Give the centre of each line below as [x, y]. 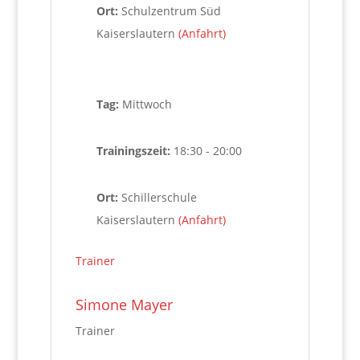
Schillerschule [159, 197]
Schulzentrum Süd [171, 11]
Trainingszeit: [135, 151]
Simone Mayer [124, 305]
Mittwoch [147, 104]
